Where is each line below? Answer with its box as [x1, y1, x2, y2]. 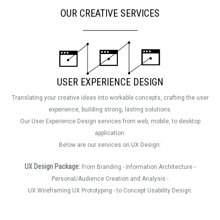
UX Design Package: [25, 163, 80, 170]
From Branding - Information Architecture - [80, 164, 195, 170]
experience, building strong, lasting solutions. [48, 106, 172, 113]
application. [94, 130, 126, 137]
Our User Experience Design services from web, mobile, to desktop [20, 118, 200, 125]
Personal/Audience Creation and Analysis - [52, 175, 168, 182]
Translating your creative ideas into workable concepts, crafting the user [11, 94, 209, 101]
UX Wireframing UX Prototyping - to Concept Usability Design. [27, 187, 192, 194]
